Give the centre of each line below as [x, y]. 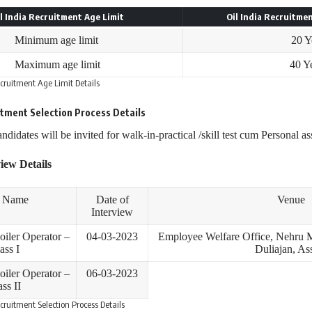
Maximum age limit [57, 65]
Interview [112, 212]
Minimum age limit [57, 40]
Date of [112, 200]
